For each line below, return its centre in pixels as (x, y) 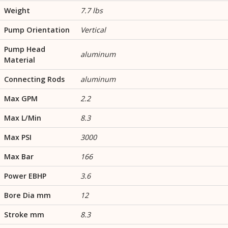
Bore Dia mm (27, 195)
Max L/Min (23, 118)
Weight (17, 11)
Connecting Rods (34, 79)
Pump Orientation (37, 30)
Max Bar (19, 157)
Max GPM (21, 99)
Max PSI (18, 137)
